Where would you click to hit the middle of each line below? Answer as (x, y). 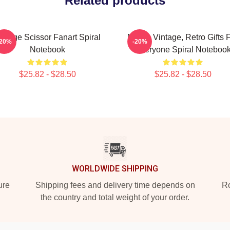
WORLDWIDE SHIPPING (115, 169)
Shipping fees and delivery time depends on (115, 185)
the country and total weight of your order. (115, 197)
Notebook (47, 50)
